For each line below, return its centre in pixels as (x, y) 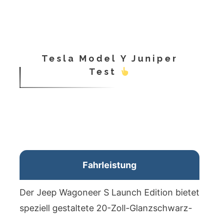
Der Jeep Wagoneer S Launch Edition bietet (109, 193)
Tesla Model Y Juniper (109, 59)
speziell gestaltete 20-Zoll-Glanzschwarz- (106, 208)
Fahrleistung (109, 165)
